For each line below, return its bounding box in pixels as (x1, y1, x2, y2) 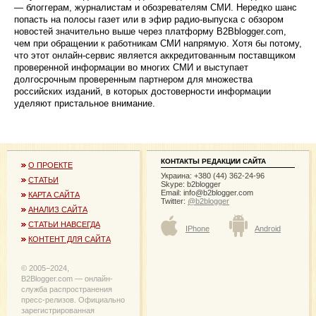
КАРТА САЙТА (28, 190, 80, 199)
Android (255, 224, 281, 233)
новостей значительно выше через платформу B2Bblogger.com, (14, 25, 286, 37)
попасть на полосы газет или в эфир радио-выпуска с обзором (14, 13, 284, 25)
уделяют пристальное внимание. (14, 97, 155, 109)
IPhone (186, 224, 209, 233)
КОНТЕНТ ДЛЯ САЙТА (28, 234, 111, 243)
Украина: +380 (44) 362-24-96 (161, 171, 265, 180)
